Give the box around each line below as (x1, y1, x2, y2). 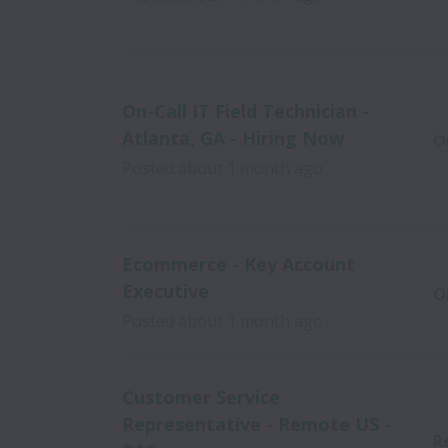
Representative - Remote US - (122, 412, 391, 436)
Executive (122, 279, 209, 303)
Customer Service (122, 385, 280, 409)
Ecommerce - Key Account (122, 252, 355, 276)
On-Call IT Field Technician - (122, 99, 369, 123)
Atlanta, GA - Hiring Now (122, 126, 344, 150)
